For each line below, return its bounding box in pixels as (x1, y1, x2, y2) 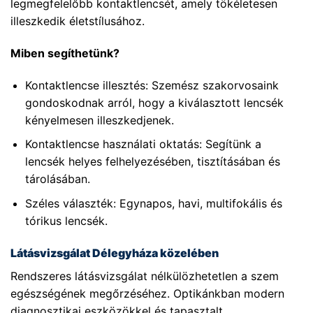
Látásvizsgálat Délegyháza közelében (10, 245, 219, 260)
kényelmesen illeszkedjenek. (24, 112, 174, 127)
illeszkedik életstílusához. (10, 14, 145, 29)
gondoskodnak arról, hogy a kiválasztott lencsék (24, 95, 284, 110)
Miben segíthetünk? (10, 45, 119, 60)
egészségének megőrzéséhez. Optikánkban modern (10, 286, 284, 300)
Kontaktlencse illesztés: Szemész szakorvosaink (24, 78, 279, 92)
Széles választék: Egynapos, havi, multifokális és (24, 196, 282, 210)
